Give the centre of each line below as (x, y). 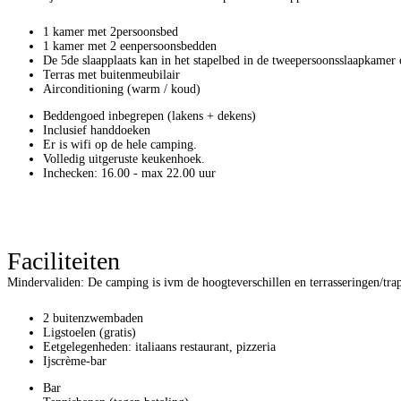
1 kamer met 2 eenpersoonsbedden (130, 46)
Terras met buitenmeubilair (111, 74)
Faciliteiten (64, 260)
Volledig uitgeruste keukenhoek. (124, 158)
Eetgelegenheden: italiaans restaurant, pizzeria (159, 346)
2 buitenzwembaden (93, 318)
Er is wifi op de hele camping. (120, 144)
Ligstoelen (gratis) (90, 332)
